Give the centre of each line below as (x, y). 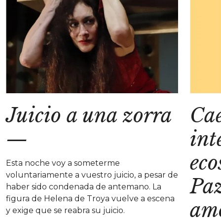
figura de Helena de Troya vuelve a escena (90, 198)
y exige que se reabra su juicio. (65, 210)
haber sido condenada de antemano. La (84, 186)
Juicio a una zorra (89, 115)
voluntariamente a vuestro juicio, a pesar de (92, 175)
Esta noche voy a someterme (63, 163)
